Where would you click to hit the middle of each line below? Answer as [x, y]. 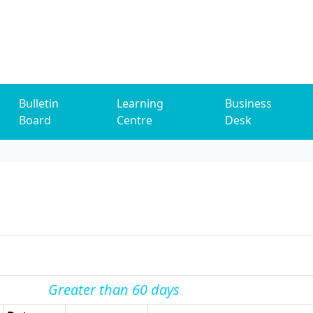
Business [249, 103]
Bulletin [39, 103]
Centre [135, 120]
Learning [140, 103]
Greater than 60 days [114, 290]
